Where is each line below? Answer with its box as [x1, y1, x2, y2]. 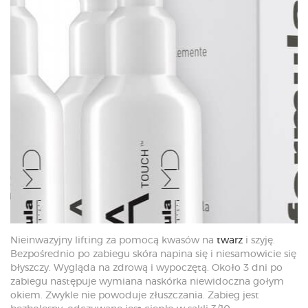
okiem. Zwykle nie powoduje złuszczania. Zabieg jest [10, 290, 259, 300]
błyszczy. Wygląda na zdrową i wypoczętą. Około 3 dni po [10, 263, 283, 273]
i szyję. [243, 235, 275, 245]
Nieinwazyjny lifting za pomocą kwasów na [10, 235, 217, 245]
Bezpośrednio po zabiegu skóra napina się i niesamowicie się [10, 249, 296, 259]
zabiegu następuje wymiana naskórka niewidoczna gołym [10, 276, 284, 287]
